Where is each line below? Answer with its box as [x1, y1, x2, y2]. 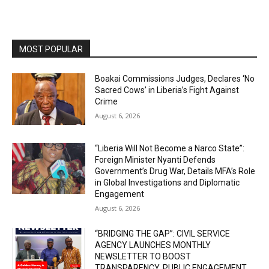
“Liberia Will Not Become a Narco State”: [95, 143, 245, 153]
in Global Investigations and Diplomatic [95, 177, 240, 187]
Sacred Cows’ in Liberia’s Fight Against [95, 85, 240, 95]
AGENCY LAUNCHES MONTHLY [95, 240, 211, 250]
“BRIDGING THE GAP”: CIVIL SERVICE [95, 228, 231, 238]
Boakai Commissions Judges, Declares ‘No [95, 73, 255, 83]
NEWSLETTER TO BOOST [95, 251, 192, 261]
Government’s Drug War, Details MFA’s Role [95, 166, 256, 176]
